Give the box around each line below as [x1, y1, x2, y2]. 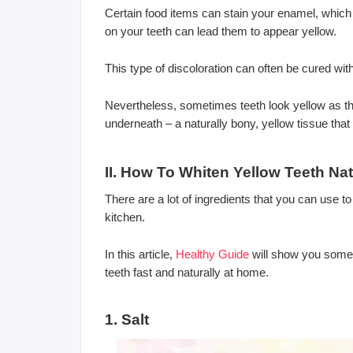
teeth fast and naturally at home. [105, 265, 269, 279]
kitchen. [105, 210, 145, 224]
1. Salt [105, 310, 149, 328]
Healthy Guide [176, 247, 249, 261]
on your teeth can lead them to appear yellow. [105, 24, 336, 38]
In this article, [105, 247, 176, 261]
